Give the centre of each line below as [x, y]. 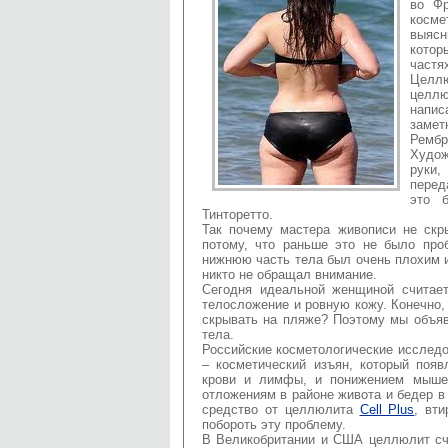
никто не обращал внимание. [289, 274]
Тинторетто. [237, 214]
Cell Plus [387, 409]
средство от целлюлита [281, 409]
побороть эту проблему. [274, 424]
